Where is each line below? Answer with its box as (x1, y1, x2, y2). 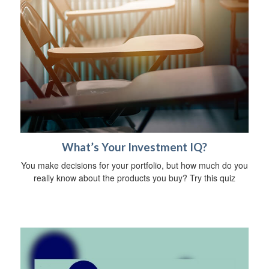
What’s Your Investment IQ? (62, 140, 207, 154)
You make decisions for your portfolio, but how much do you (21, 159, 248, 171)
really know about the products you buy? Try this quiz (34, 171, 235, 184)
